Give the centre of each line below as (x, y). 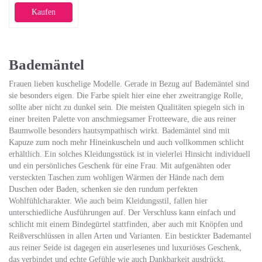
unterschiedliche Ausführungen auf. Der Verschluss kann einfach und (122, 213)
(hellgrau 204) (42, 18)
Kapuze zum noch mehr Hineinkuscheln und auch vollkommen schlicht (126, 142)
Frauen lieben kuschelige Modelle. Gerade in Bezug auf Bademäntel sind (129, 84)
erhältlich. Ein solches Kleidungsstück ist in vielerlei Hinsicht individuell (130, 154)
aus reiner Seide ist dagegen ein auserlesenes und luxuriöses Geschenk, (125, 248)
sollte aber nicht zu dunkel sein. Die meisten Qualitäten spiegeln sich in (127, 107)
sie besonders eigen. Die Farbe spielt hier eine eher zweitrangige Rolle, (126, 96)
